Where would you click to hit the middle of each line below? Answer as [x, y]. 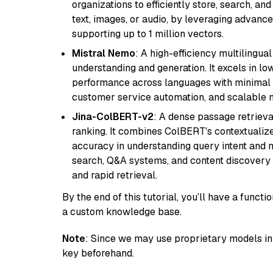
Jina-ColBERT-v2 [113, 117]
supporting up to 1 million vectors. [148, 34]
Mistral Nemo [104, 53]
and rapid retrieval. [115, 175]
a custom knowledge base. [122, 212]
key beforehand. [98, 253]
